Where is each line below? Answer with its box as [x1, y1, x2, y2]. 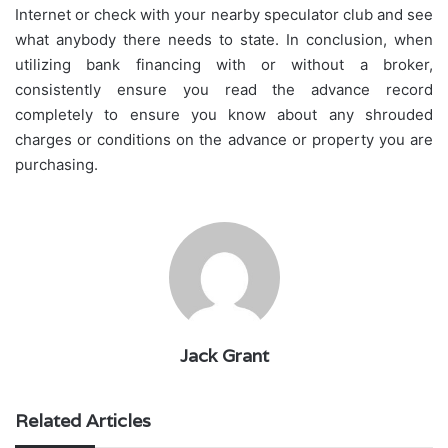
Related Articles [15, 408, 151, 432]
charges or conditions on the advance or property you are [15, 129, 433, 149]
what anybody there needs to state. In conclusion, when [15, 29, 433, 49]
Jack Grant [179, 343, 269, 367]
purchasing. [15, 154, 98, 174]
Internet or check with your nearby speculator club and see [15, 4, 433, 24]
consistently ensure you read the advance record [15, 79, 433, 99]
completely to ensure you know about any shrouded [15, 104, 433, 124]
